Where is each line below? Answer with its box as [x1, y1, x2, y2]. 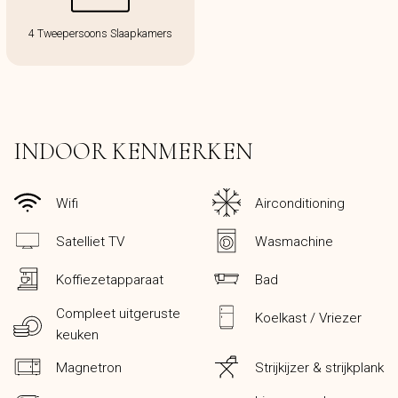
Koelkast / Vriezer [255, 310, 362, 327]
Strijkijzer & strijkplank [255, 360, 384, 377]
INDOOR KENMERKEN [13, 137, 253, 166]
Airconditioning [255, 195, 345, 212]
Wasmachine [255, 234, 333, 251]
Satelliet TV [56, 234, 124, 251]
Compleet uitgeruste [56, 305, 180, 322]
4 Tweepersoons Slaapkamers [28, 27, 172, 40]
